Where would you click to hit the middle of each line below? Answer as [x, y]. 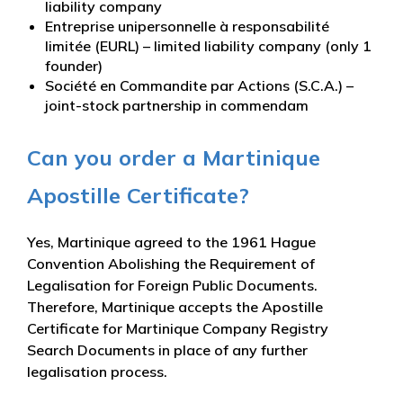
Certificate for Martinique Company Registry [178, 328]
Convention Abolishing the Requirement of [171, 263]
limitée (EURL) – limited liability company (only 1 [208, 45]
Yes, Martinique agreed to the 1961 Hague [171, 242]
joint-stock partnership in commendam [177, 105]
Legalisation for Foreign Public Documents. [172, 285]
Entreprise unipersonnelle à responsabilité [187, 26]
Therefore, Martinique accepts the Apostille [175, 306]
